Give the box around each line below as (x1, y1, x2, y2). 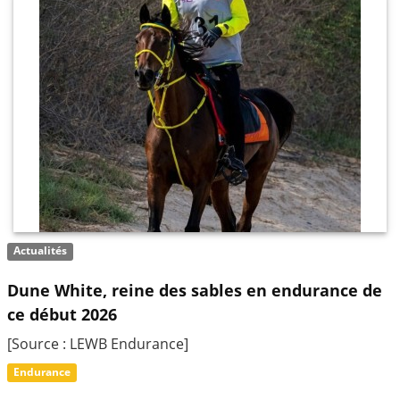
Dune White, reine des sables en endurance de (7, 279, 382, 302)
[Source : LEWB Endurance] (7, 334, 188, 354)
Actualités (13, 243, 68, 259)
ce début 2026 (7, 304, 117, 326)
